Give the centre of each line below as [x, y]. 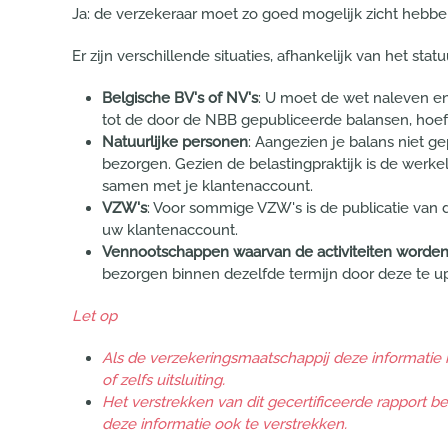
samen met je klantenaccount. [207, 185]
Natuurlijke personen [175, 141]
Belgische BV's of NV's [180, 97]
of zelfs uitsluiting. [163, 379]
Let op [94, 315]
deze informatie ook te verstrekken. [224, 423]
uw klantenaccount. [170, 229]
